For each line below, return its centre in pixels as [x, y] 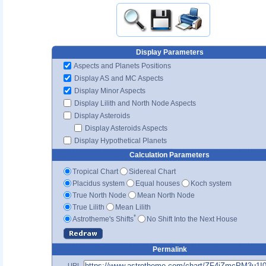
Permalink [170, 249]
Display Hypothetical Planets [120, 140]
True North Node [99, 195]
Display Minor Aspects [109, 91]
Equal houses [158, 183]
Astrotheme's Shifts [103, 219]
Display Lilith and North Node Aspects [134, 103]
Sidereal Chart [152, 171]
